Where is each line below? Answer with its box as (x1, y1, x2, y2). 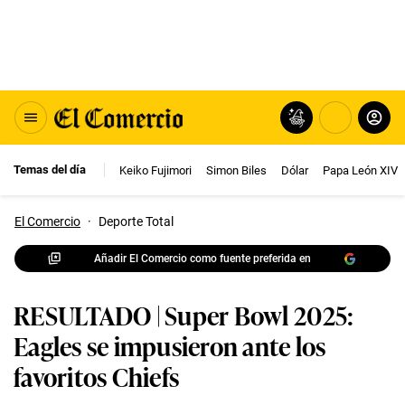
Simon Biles (206, 163, 267, 177)
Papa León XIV (323, 163, 398, 177)
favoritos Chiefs (14, 357, 180, 394)
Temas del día (14, 163, 86, 176)
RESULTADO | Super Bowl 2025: (14, 296, 354, 333)
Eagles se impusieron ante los (14, 326, 326, 363)
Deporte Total (99, 214, 174, 229)
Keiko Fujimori (119, 163, 192, 177)
